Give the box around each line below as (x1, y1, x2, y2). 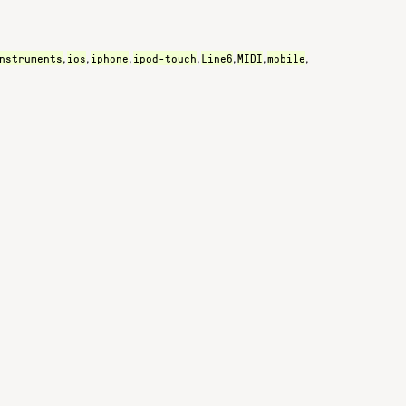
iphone (91, 51, 129, 65)
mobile (267, 51, 305, 65)
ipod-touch (133, 51, 197, 65)
